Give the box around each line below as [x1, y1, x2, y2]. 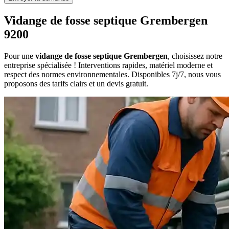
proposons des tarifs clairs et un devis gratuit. [4, 79, 148, 88]
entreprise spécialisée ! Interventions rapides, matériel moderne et [4, 61, 213, 70]
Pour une [4, 52, 35, 61]
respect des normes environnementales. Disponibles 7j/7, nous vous [4, 70, 221, 79]
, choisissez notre [168, 52, 222, 61]
